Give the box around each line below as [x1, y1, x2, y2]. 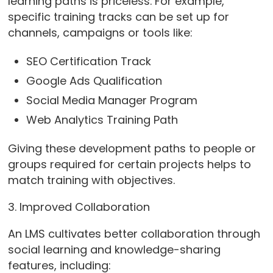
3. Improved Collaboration [7, 199, 150, 215]
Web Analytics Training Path [26, 112, 178, 128]
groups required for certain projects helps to [7, 157, 251, 172]
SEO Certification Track [26, 54, 151, 69]
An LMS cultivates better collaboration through [7, 226, 260, 242]
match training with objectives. [7, 172, 175, 188]
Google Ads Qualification [26, 73, 162, 89]
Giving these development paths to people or [7, 141, 256, 157]
